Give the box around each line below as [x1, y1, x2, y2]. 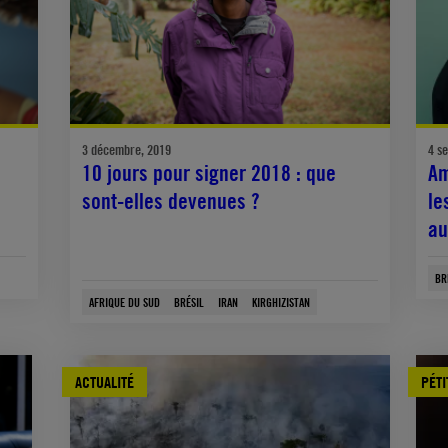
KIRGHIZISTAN [252, 293, 311, 310]
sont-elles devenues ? [82, 187, 261, 214]
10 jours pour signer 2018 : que [82, 159, 337, 186]
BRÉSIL [174, 293, 205, 310]
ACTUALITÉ [75, 371, 135, 392]
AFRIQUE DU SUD [89, 293, 161, 310]
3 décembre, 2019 [82, 140, 172, 158]
